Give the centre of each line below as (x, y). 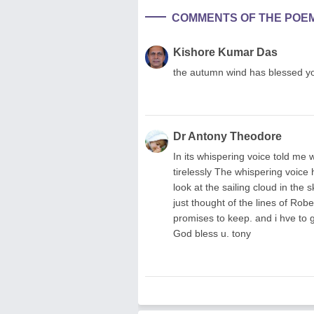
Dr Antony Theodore (227, 136)
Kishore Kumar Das (225, 52)
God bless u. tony (212, 233)
